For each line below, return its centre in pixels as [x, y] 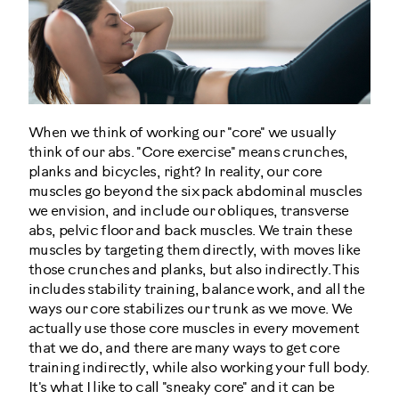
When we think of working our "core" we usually [183, 133]
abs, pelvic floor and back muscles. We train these [190, 231]
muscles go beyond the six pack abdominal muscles [195, 191]
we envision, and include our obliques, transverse [189, 211]
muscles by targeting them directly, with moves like [195, 250]
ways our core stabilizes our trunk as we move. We [191, 309]
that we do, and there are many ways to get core [184, 348]
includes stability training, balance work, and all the [197, 289]
